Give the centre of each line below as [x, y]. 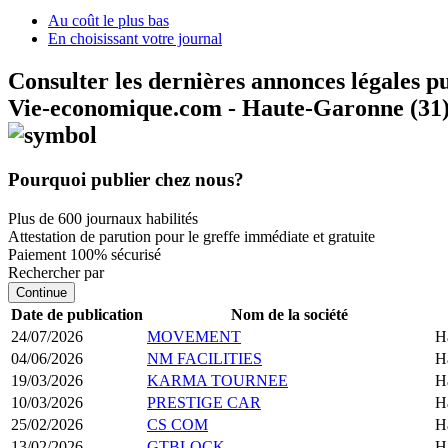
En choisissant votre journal [135, 38]
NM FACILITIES [204, 358]
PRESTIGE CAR [204, 402]
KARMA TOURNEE [217, 380]
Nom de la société [289, 314]
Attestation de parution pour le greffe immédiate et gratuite [191, 236]
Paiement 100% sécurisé [84, 254]
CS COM [177, 424]
